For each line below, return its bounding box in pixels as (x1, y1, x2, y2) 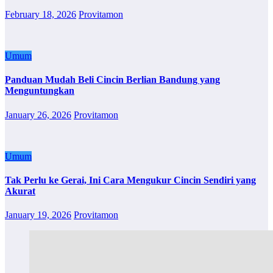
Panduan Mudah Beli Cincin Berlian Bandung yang (5, 74, 220, 85)
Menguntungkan (5, 85, 74, 96)
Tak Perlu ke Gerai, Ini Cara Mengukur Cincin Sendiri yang (5, 175, 256, 186)
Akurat (5, 186, 35, 197)
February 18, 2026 (5, 9, 76, 20)
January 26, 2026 (5, 109, 71, 120)
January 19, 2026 (5, 210, 71, 221)
